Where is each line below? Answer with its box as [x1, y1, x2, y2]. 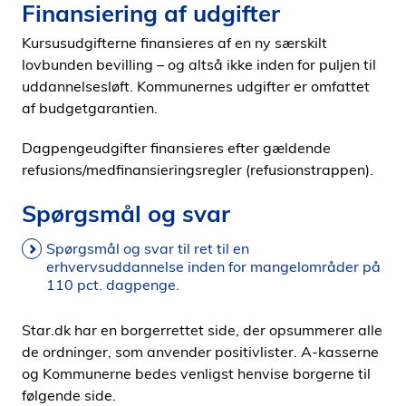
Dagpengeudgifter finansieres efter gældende [22, 139, 331, 157]
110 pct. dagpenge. [46, 275, 179, 294]
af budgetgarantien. [22, 99, 158, 117]
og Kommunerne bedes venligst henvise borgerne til [22, 364, 371, 382]
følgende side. [22, 386, 116, 404]
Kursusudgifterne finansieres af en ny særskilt [22, 34, 327, 52]
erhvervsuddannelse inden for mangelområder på [46, 257, 381, 275]
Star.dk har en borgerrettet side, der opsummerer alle [22, 321, 382, 339]
